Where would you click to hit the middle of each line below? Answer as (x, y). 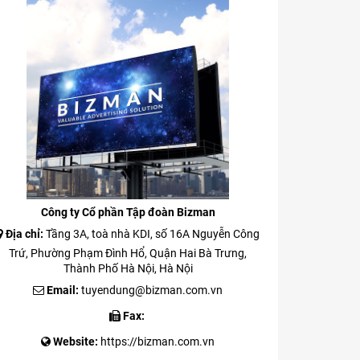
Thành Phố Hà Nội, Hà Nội (128, 269)
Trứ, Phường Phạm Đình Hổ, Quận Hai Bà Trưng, (128, 254)
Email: (63, 290)
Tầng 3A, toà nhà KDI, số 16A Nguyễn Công (152, 234)
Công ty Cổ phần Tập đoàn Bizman (128, 213)
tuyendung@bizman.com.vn (152, 290)
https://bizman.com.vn (158, 342)
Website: (76, 342)
